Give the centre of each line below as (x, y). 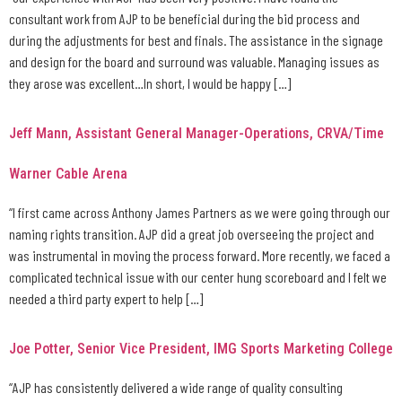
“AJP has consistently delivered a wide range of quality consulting (176, 388)
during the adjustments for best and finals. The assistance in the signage (196, 39)
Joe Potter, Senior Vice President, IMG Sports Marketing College (201, 349)
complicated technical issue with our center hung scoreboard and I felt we (198, 276)
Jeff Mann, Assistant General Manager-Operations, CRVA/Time (197, 133)
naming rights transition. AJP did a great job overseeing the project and (192, 233)
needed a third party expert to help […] (106, 298)
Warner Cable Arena (68, 173)
